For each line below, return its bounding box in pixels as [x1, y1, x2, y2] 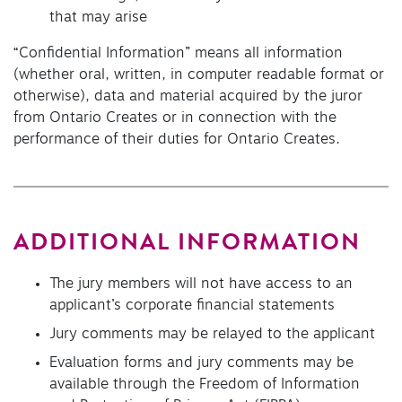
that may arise [49, 9, 147, 24]
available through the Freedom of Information [49, 377, 360, 392]
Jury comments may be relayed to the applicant [49, 327, 375, 342]
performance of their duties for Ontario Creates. [13, 131, 340, 146]
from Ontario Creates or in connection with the [13, 109, 336, 125]
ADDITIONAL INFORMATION [13, 233, 361, 258]
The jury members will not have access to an [49, 276, 353, 292]
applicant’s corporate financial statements [49, 298, 335, 313]
